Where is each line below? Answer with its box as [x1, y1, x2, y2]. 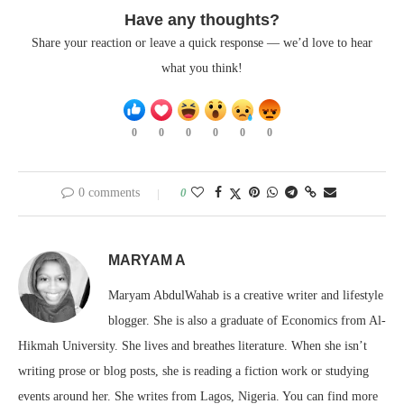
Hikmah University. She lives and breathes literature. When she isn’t [18, 338, 367, 353]
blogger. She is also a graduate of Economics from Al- [108, 313, 386, 327]
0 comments [78, 185, 140, 199]
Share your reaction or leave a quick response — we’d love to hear [32, 35, 372, 50]
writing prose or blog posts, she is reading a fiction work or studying [18, 363, 369, 378]
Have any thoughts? [124, 10, 280, 29]
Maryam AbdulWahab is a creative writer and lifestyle [108, 288, 383, 302]
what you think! [161, 60, 243, 75]
